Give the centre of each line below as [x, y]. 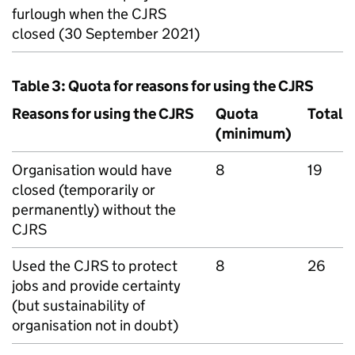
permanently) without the [94, 210]
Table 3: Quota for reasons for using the [145, 86]
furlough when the [72, 14]
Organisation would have [92, 170]
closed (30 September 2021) [106, 34]
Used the [43, 266]
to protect [143, 266]
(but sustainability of [78, 305]
